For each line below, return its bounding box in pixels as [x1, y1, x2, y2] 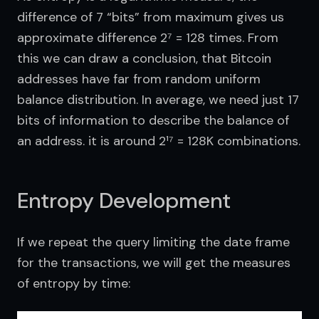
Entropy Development [17, 186, 231, 214]
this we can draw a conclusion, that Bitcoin [17, 49, 271, 67]
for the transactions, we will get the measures [17, 253, 291, 271]
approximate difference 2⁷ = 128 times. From [17, 28, 278, 46]
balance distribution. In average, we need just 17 [17, 90, 299, 108]
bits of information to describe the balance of [17, 111, 289, 129]
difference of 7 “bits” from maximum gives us [17, 8, 284, 26]
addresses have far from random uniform [17, 70, 261, 88]
